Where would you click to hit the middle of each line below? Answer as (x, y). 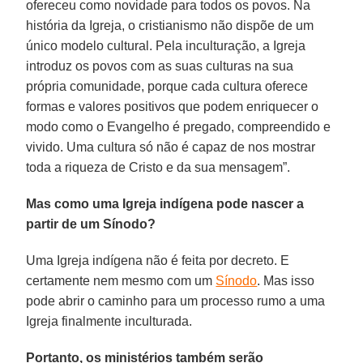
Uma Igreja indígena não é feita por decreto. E (158, 260)
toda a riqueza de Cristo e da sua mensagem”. (158, 167)
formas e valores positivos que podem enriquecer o (173, 106)
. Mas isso (286, 280)
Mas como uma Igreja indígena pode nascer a (165, 203)
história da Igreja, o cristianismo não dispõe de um (170, 25)
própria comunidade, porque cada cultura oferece (167, 86)
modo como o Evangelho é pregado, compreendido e (179, 126)
